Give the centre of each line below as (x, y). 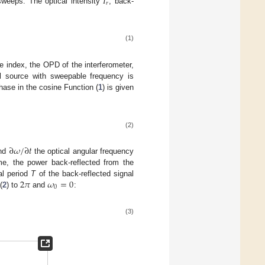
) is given (118, 87)
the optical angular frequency (83, 151)
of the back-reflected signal (85, 174)
